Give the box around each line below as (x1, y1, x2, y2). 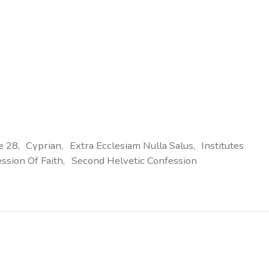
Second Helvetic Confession (71, 153, 197, 168)
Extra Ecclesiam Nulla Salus (69, 138, 193, 153)
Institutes (201, 138, 244, 153)
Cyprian (26, 138, 62, 153)
